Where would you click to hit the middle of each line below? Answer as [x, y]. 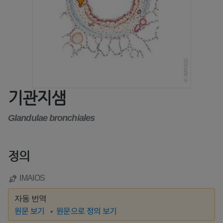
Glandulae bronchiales [52, 118]
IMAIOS [32, 178]
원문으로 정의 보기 [87, 211]
